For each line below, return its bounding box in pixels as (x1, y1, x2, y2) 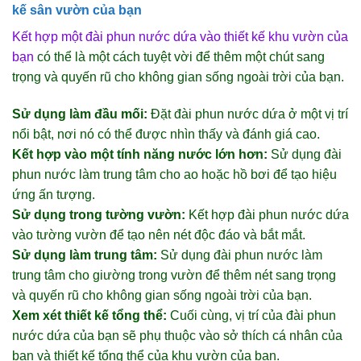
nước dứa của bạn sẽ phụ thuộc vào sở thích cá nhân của (12, 329, 342, 343)
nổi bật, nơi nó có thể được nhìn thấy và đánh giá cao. (12, 127, 320, 142)
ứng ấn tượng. (12, 188, 95, 202)
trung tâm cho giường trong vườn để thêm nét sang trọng (12, 268, 336, 283)
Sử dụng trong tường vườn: (12, 208, 185, 222)
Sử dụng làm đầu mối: (12, 107, 147, 122)
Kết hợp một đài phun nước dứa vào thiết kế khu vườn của (12, 30, 348, 44)
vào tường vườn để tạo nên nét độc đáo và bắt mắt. (12, 228, 305, 243)
